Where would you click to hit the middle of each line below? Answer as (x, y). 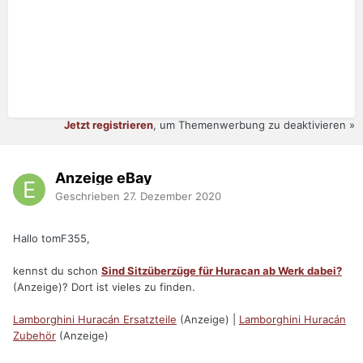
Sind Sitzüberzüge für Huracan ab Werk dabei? (222, 271)
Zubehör (34, 336)
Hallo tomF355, (51, 239)
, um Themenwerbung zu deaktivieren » (254, 125)
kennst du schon (57, 271)
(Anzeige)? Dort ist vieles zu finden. (104, 287)
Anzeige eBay (104, 177)
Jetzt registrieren (109, 125)
